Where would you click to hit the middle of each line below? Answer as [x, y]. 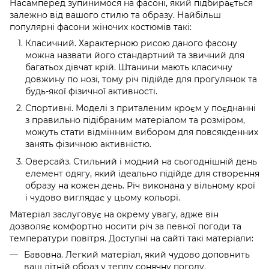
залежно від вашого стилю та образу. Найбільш [115, 15]
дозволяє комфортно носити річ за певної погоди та [125, 227]
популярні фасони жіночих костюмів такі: [101, 27]
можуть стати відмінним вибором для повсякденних [142, 132]
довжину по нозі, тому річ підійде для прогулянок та [141, 80]
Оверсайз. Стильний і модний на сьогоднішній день [141, 161]
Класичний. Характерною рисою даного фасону [131, 44]
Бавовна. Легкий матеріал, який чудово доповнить [137, 255]
